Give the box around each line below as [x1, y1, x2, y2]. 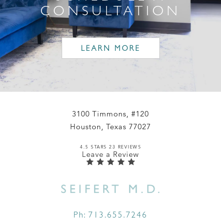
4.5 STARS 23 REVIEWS [80, 144, 141, 150]
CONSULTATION [40, 2, 181, 19]
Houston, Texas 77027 [70, 122, 151, 132]
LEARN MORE [80, 44, 141, 53]
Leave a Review [82, 149, 139, 159]
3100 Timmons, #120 [72, 109, 149, 119]
